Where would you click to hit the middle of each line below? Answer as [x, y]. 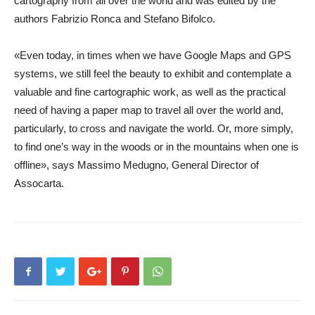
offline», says [46, 165]
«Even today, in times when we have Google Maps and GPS [153, 56]
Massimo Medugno [122, 165]
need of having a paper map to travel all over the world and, [149, 110]
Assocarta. [39, 184]
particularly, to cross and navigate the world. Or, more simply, [154, 129]
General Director [211, 165]
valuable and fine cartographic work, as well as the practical [150, 92]
